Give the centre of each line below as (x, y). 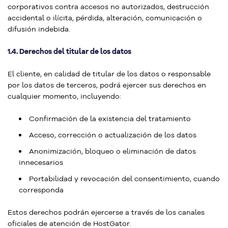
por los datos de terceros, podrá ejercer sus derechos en (107, 85)
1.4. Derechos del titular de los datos (69, 51)
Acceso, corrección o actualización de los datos (113, 135)
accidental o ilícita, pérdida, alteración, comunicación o (105, 18)
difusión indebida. (39, 29)
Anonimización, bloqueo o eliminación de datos (112, 151)
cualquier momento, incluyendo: (64, 96)
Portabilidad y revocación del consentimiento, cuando (124, 179)
